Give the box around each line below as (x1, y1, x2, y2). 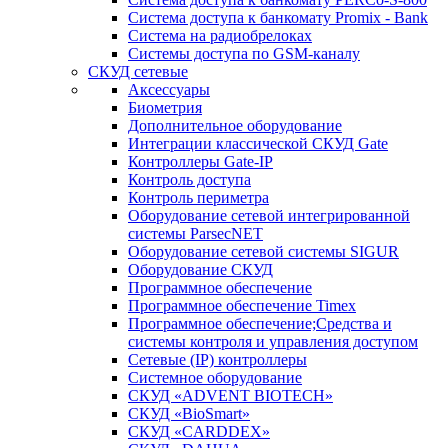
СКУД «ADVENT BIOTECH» (128, 387, 333, 404)
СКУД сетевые (88, 63, 188, 80)
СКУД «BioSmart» (128, 405, 250, 422)
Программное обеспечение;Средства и (128, 315, 392, 332)
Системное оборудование (128, 369, 302, 386)
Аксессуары (128, 81, 210, 98)
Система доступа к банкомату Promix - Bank (128, 9, 428, 26)
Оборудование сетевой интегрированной (128, 207, 410, 224)
